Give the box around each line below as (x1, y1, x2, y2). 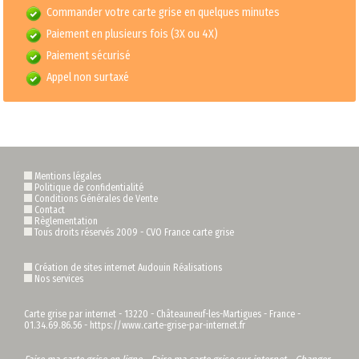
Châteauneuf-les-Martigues (156, 308, 261, 320)
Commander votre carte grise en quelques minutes (46, 5, 280, 19)
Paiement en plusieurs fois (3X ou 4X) (46, 26, 219, 41)
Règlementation (34, 215, 98, 227)
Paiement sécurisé (46, 48, 131, 63)
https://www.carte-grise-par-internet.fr (90, 319, 245, 331)
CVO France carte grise (146, 226, 234, 238)
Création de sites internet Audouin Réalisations (34, 261, 222, 273)
